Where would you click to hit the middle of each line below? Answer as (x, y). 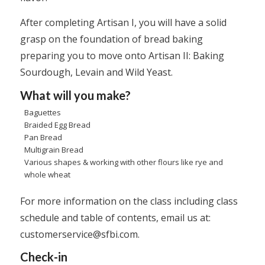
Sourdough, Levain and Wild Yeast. (96, 72)
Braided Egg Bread (57, 125)
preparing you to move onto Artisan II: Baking (122, 55)
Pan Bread (43, 137)
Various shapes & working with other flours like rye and (123, 162)
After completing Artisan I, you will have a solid (123, 22)
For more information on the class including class (129, 201)
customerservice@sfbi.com (79, 234)
